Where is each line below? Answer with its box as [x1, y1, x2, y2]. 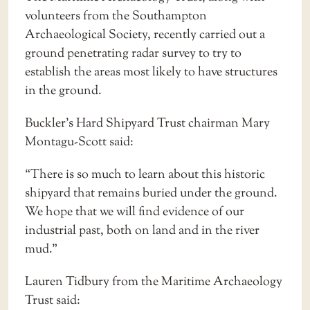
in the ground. [25, 81, 102, 100]
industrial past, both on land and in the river [25, 221, 259, 240]
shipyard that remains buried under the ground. [25, 183, 277, 203]
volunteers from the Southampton [25, 6, 207, 26]
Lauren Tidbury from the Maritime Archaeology [25, 272, 282, 291]
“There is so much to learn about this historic [25, 165, 265, 184]
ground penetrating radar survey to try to [25, 44, 241, 63]
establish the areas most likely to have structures [25, 62, 277, 82]
